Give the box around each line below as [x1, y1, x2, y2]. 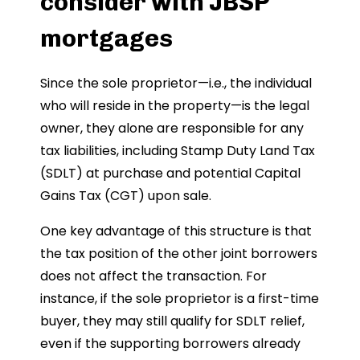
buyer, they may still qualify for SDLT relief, [40, 311, 305, 330]
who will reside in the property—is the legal [40, 96, 309, 115]
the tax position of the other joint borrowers [40, 243, 317, 263]
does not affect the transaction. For [40, 266, 267, 285]
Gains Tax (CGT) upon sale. [40, 186, 211, 205]
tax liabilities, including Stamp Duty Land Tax [40, 141, 315, 160]
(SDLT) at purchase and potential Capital [40, 163, 301, 182]
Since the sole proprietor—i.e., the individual [40, 73, 312, 92]
